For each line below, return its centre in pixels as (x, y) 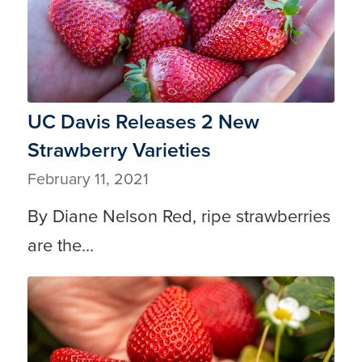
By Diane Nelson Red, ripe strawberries (179, 216)
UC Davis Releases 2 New (143, 121)
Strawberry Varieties (119, 149)
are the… (60, 245)
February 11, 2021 (88, 179)
